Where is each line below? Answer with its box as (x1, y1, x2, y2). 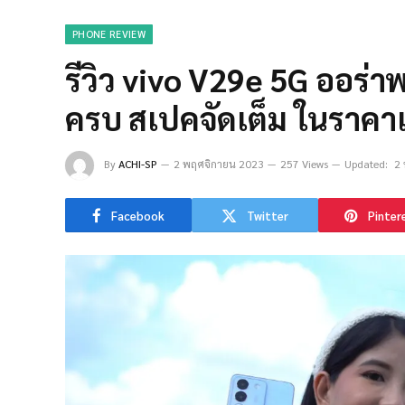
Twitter (247, 207, 288, 223)
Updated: (344, 156, 388, 171)
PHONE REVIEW (72, 27, 146, 41)
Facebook (111, 207, 165, 223)
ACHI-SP (118, 156, 157, 171)
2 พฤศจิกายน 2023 (174, 156, 264, 171)
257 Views (280, 156, 328, 171)
